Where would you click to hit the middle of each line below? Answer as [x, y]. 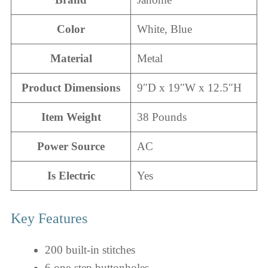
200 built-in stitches [90, 250]
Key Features [49, 218]
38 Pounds [162, 117]
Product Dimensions [71, 87]
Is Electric [71, 175]
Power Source [71, 146]
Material [71, 58]
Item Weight [71, 117]
